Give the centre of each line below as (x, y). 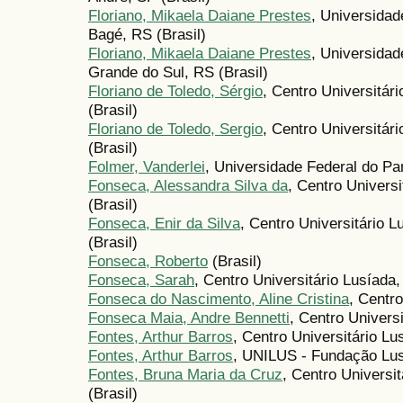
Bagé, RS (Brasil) (147, 35)
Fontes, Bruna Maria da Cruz (185, 375)
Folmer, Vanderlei (147, 167)
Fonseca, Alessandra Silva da (188, 186)
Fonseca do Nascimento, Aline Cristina (219, 299)
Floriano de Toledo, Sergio (175, 129)
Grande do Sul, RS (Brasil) (178, 72)
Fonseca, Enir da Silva (164, 224)
